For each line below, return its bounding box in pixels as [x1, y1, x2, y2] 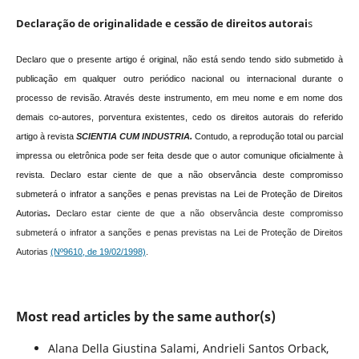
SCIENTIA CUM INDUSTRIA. [76, 131, 193, 142]
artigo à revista [15, 131, 74, 142]
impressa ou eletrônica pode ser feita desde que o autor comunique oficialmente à [15, 151, 344, 161]
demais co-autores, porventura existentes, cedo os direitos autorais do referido [15, 112, 344, 123]
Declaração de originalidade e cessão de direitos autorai [15, 16, 308, 31]
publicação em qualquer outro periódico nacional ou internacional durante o [15, 74, 344, 84]
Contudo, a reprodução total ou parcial [195, 131, 344, 142]
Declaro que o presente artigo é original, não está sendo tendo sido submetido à [15, 54, 344, 65]
